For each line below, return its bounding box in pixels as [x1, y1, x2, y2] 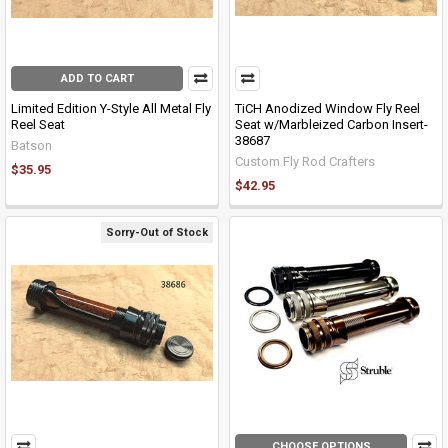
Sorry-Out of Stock [106, 225, 208, 239]
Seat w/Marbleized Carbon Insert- [235, 117, 428, 133]
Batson [11, 138, 52, 154]
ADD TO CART [60, 72, 134, 86]
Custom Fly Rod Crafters [235, 154, 375, 170]
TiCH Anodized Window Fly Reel [235, 101, 420, 117]
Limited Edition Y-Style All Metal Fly [11, 101, 211, 117]
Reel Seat [11, 117, 65, 133]
